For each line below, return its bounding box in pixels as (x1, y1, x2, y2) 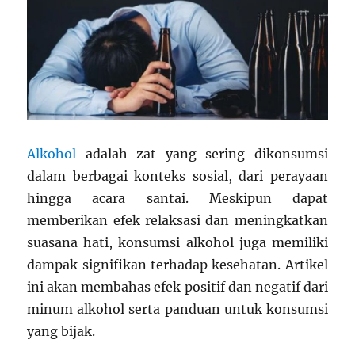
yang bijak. (27, 323, 96, 339)
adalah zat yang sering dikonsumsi (76, 145, 328, 162)
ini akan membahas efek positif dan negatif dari (27, 278, 328, 295)
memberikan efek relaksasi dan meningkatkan (27, 212, 328, 228)
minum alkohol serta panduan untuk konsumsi (27, 300, 328, 317)
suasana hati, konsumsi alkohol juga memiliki (27, 234, 328, 250)
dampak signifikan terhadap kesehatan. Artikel (27, 256, 328, 273)
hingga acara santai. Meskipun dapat (27, 189, 328, 206)
